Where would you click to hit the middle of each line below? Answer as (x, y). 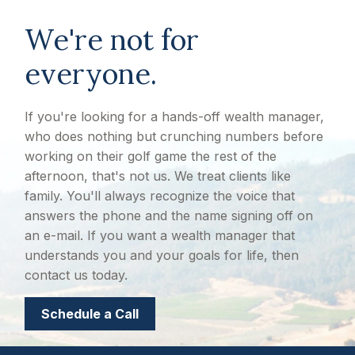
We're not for (112, 40)
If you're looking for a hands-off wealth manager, (175, 117)
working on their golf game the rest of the (151, 157)
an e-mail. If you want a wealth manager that (160, 236)
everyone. (91, 74)
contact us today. (76, 275)
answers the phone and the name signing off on (169, 216)
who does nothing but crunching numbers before (174, 137)
